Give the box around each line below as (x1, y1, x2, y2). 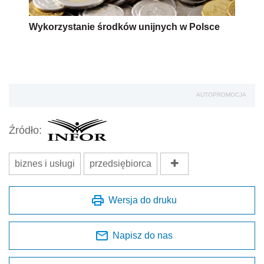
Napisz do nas (113, 230, 173, 241)
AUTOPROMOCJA (196, 91, 246, 98)
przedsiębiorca (90, 159, 151, 169)
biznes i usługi (15, 159, 75, 169)
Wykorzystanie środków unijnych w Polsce (29, 22, 220, 32)
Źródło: (9, 124, 42, 136)
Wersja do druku (108, 195, 177, 206)
